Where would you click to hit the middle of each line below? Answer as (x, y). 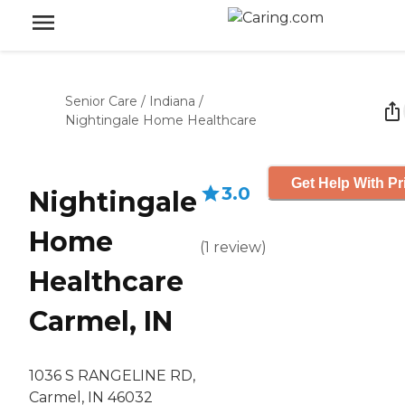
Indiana (172, 101)
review (237, 247)
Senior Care (101, 101)
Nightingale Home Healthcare (161, 120)
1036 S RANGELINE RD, (112, 376)
